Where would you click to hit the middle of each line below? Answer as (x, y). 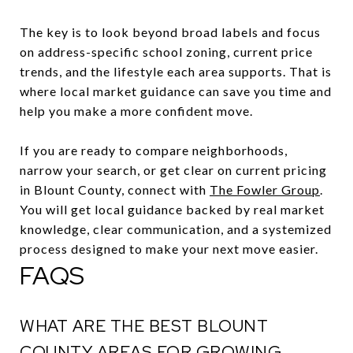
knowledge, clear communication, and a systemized (176, 229)
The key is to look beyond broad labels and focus (170, 32)
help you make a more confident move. (136, 110)
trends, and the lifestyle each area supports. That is (176, 71)
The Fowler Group (265, 189)
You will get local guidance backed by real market (172, 209)
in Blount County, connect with (115, 189)
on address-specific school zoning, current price (166, 51)
